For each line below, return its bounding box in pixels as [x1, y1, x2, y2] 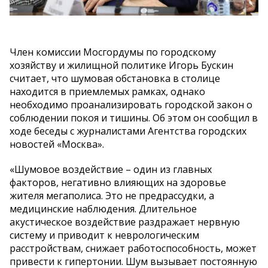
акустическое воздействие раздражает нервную [10, 215, 240, 229]
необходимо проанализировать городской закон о [10, 98, 252, 111]
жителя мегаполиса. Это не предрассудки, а [10, 188, 214, 202]
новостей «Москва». [10, 137, 104, 151]
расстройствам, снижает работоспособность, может [10, 241, 257, 255]
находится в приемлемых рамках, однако [10, 84, 205, 98]
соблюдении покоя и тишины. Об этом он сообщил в [10, 111, 258, 124]
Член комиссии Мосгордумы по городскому [10, 45, 216, 59]
